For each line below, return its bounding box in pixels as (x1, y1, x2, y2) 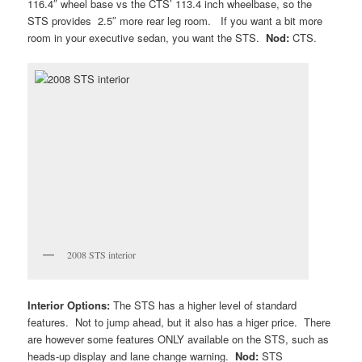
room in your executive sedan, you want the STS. (27, 29, 267, 45)
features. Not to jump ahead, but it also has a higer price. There (27, 314, 331, 330)
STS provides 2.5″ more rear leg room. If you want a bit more (27, 12, 323, 28)
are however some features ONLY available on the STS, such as (27, 330, 330, 347)
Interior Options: (27, 297, 111, 313)
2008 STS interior (67, 247, 137, 261)
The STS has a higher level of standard (110, 297, 297, 313)
